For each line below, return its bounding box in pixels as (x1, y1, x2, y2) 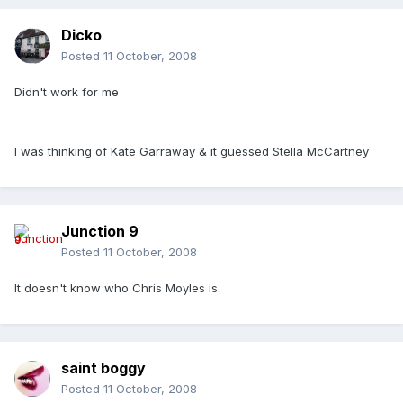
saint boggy (61, 359, 146, 378)
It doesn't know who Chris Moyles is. (14, 281, 220, 296)
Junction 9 (61, 222, 139, 241)
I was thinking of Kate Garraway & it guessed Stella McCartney (14, 144, 369, 159)
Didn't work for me (14, 85, 119, 100)
